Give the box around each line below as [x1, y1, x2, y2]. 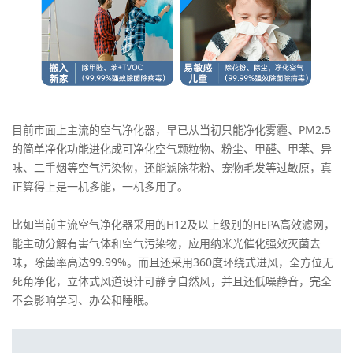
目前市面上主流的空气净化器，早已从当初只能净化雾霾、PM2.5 [12, 122, 331, 138]
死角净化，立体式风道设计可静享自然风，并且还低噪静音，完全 [12, 273, 332, 289]
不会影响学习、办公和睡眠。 [12, 292, 155, 308]
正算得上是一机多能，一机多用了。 [12, 179, 188, 195]
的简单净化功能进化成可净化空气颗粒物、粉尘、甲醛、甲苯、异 [12, 141, 332, 157]
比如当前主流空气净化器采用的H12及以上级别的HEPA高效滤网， [12, 217, 335, 232]
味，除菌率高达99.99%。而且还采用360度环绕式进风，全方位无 [12, 255, 333, 270]
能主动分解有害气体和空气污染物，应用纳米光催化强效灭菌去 [12, 236, 321, 251]
